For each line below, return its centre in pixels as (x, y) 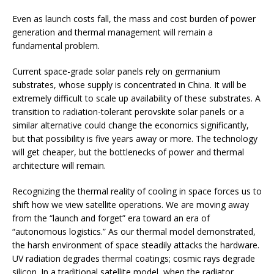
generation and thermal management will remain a (113, 32)
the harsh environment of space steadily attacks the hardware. (136, 245)
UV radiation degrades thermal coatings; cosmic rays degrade (134, 258)
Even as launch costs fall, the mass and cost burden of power (134, 18)
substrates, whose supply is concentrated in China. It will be (129, 84)
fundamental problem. (56, 45)
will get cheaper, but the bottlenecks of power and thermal (128, 152)
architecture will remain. (59, 165)
